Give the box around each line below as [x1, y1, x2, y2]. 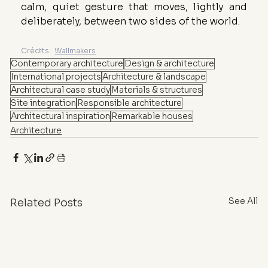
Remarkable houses [111, 111, 193, 122]
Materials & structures [111, 84, 203, 96]
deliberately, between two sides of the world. [21, 15, 240, 28]
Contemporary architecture [11, 58, 124, 69]
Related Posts [10, 196, 83, 210]
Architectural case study [11, 84, 111, 96]
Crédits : [21, 46, 55, 56]
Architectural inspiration [11, 111, 111, 122]
